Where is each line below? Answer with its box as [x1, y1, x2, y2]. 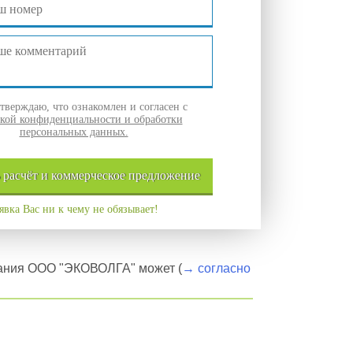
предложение [128, 169, 200, 182]
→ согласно [182, 262, 251, 275]
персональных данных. [19, 126, 128, 138]
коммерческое [51, 169, 128, 182]
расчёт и [3, 169, 51, 182]
